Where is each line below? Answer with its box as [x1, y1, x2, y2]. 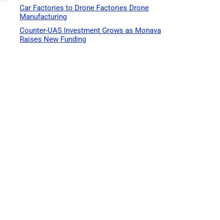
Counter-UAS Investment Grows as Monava [20, 26, 161, 35]
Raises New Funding [20, 35, 86, 44]
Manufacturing [20, 12, 67, 22]
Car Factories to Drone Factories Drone [20, 3, 149, 13]
